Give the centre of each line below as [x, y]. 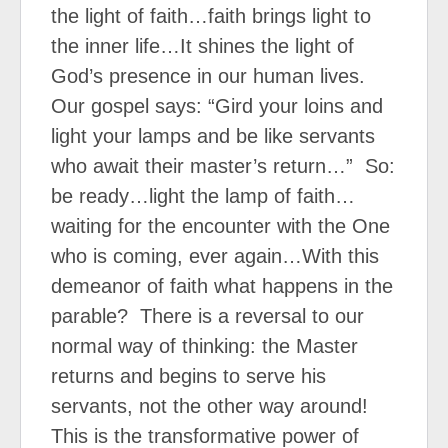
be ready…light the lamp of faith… [203, 195]
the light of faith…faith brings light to [211, 15]
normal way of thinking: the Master [204, 345]
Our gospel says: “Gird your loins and [217, 105]
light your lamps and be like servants [213, 135]
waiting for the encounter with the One [220, 225]
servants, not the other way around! [209, 405]
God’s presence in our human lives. [208, 75]
